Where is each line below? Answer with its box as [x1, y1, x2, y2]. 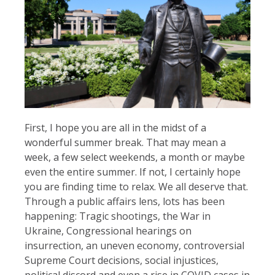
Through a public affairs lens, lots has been [25, 194, 225, 208]
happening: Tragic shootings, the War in [25, 209, 211, 223]
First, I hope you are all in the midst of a [25, 120, 206, 134]
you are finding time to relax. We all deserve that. [25, 179, 248, 193]
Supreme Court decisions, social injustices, [25, 253, 219, 267]
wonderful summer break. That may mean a [25, 135, 226, 149]
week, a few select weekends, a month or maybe [25, 150, 245, 164]
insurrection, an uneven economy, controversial [25, 238, 244, 252]
